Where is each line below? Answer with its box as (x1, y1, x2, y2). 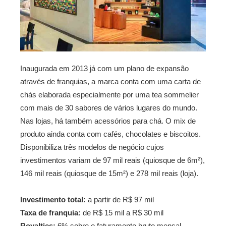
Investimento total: (20, 195, 86, 204)
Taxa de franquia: (20, 208, 81, 217)
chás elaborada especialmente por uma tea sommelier (20, 90, 199, 99)
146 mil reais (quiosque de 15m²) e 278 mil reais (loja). (20, 168, 198, 178)
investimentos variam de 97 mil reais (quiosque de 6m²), (20, 155, 205, 164)
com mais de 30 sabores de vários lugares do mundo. (20, 103, 197, 112)
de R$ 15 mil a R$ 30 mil (81, 208, 163, 217)
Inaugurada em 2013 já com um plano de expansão (20, 64, 189, 73)
